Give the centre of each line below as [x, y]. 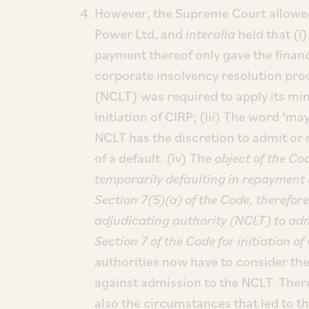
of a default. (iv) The [154, 158]
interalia [209, 34]
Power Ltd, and [139, 34]
